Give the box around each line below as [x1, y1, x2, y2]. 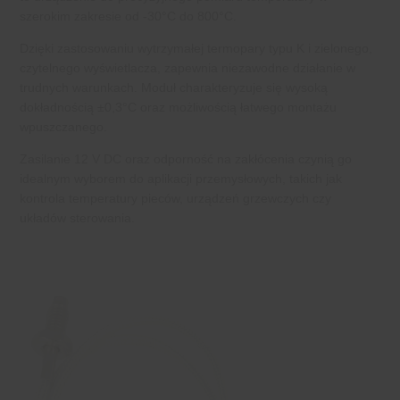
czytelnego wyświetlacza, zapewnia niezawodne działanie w [20, 60, 355, 75]
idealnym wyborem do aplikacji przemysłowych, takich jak [20, 171, 342, 186]
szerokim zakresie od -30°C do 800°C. [20, 8, 237, 23]
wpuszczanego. [20, 119, 107, 134]
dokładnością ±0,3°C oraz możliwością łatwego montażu [20, 99, 337, 114]
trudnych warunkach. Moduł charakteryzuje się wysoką [20, 79, 328, 95]
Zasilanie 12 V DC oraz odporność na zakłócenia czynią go [20, 151, 352, 166]
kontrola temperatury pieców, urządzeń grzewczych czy [20, 190, 331, 205]
